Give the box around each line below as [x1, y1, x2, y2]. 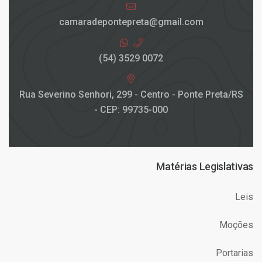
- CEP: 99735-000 [94, 104, 168, 115]
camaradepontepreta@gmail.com [58, 16, 204, 27]
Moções [219, 219, 253, 230]
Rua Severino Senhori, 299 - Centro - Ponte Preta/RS [19, 89, 243, 100]
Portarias [216, 247, 253, 258]
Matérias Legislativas [156, 160, 253, 173]
